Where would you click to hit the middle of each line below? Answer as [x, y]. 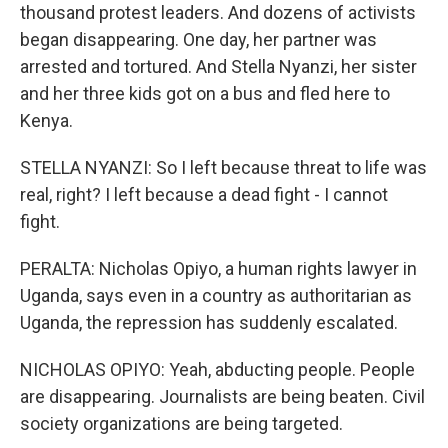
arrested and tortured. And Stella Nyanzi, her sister [218, 66]
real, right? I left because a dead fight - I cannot [204, 194]
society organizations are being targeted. [181, 423]
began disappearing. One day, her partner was [198, 39]
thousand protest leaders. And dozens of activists [218, 12]
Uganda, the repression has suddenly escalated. [209, 322]
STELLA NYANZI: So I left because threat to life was [223, 167]
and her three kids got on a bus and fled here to [205, 93]
